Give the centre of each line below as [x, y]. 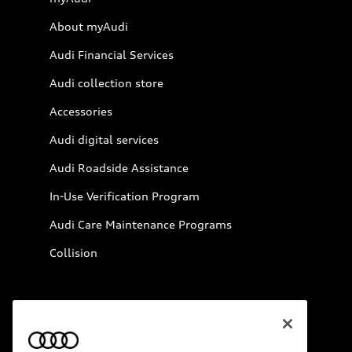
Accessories [81, 111]
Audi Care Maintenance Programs [141, 224]
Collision [73, 252]
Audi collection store [106, 82]
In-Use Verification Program [125, 196]
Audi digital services [104, 139]
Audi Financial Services [112, 54]
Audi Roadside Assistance [119, 167]
